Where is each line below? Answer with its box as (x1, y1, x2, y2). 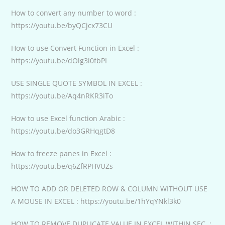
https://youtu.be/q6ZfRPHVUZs (11, 161, 114, 171)
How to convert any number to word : (11, 8, 137, 18)
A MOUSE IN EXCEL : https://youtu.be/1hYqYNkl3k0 (11, 196, 181, 206)
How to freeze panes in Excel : (11, 148, 112, 158)
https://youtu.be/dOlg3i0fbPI (11, 55, 107, 65)
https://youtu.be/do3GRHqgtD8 (11, 126, 116, 136)
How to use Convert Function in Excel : (11, 43, 140, 53)
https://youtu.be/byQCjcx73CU (11, 20, 113, 30)
